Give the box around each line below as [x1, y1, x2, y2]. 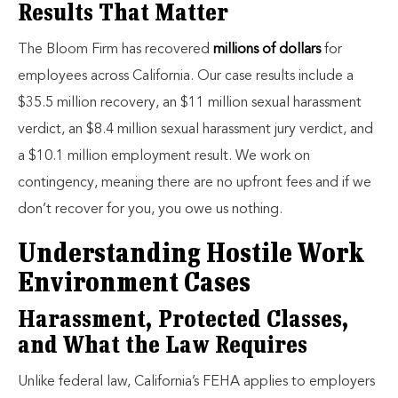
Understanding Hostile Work [18, 242, 364, 268]
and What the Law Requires [18, 335, 307, 358]
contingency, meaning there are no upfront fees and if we [18, 176, 371, 190]
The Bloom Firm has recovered [18, 43, 213, 57]
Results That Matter [18, 3, 228, 26]
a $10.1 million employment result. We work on [18, 149, 310, 163]
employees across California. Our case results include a [18, 69, 354, 84]
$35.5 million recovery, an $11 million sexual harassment [18, 96, 362, 110]
